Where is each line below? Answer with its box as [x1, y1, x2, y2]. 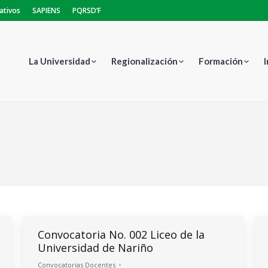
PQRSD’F [72, 5, 101, 16]
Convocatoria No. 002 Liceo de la [38, 227, 205, 242]
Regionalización [111, 56, 178, 66]
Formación [199, 56, 243, 66]
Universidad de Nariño [38, 240, 153, 255]
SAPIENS [32, 5, 60, 16]
